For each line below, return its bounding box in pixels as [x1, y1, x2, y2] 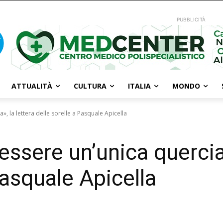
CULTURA [74, 81, 107, 91]
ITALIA [128, 81, 151, 91]
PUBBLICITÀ [177, 16, 206, 22]
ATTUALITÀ [11, 81, 52, 91]
